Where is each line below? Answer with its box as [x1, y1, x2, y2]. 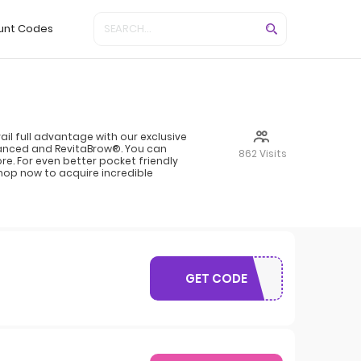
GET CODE [185, 270, 247, 287]
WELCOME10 [216, 277, 289, 294]
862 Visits [239, 146, 287, 160]
